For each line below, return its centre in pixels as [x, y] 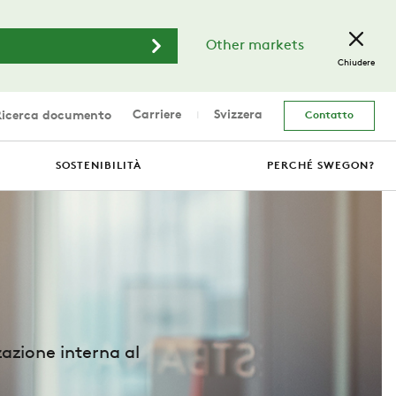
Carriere [157, 115]
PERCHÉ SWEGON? [321, 166]
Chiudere [356, 63]
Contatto [329, 116]
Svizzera [238, 115]
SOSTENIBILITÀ [99, 166]
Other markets [255, 46]
